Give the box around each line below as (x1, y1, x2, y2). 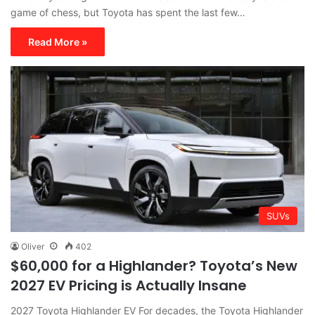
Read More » (28, 36, 87, 49)
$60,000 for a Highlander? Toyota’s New (11, 255, 297, 276)
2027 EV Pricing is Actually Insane (11, 275, 247, 295)
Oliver (21, 240, 44, 252)
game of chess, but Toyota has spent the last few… (11, 6, 245, 19)
